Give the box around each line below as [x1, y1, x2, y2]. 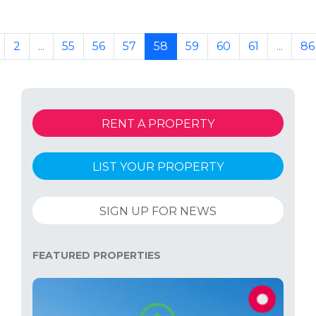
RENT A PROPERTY [102, 117, 214, 130]
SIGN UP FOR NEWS [99, 205, 217, 218]
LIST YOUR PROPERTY [92, 160, 224, 174]
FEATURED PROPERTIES [32, 249, 161, 262]
